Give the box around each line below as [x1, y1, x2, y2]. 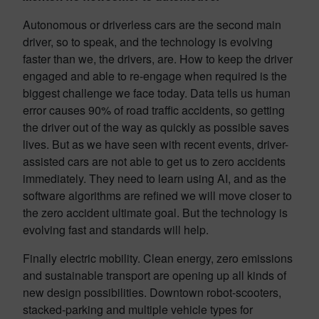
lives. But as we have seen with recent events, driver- [23, 136, 288, 152]
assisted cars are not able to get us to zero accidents [23, 153, 286, 169]
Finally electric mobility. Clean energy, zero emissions [23, 250, 293, 266]
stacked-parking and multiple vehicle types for [23, 301, 253, 318]
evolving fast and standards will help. [23, 221, 209, 238]
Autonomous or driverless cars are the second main [23, 16, 281, 33]
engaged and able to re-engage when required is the [23, 68, 287, 84]
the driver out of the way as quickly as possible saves [23, 119, 289, 135]
